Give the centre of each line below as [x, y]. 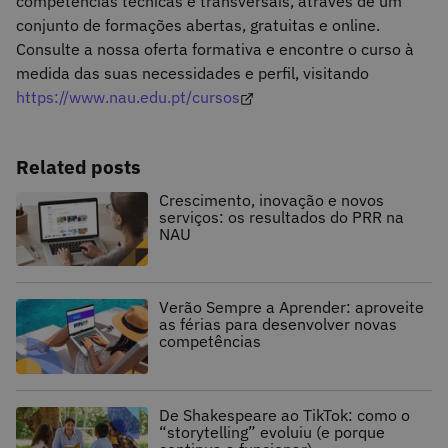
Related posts [78, 166]
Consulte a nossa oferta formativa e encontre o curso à [215, 48]
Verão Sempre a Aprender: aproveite [292, 307]
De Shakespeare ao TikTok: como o [285, 415]
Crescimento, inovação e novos [272, 199]
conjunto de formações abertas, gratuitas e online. [198, 24]
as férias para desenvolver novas [278, 324]
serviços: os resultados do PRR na [282, 216]
